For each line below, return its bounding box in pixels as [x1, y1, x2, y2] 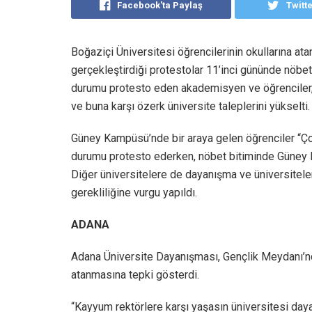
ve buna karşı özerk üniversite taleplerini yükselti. [71, 99, 310, 113]
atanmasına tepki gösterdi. [71, 267, 199, 281]
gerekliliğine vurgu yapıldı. [71, 185, 197, 199]
